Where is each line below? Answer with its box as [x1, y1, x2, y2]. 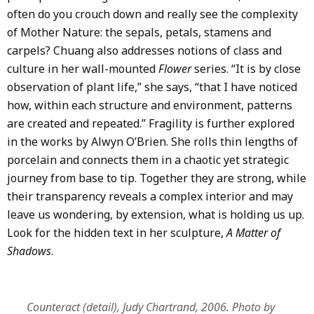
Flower [158, 60, 191, 76]
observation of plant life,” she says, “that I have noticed [7, 78, 297, 95]
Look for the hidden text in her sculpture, [7, 224, 226, 240]
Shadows [7, 243, 51, 259]
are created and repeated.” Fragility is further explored [7, 115, 294, 131]
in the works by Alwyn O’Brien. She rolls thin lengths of [7, 133, 298, 149]
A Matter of [226, 224, 280, 240]
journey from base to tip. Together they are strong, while [7, 170, 306, 186]
